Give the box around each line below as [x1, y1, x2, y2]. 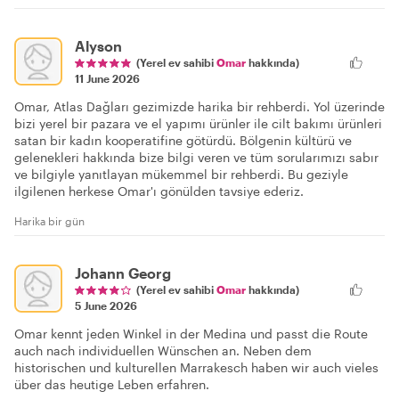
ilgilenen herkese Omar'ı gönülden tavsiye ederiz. [14, 183, 304, 199]
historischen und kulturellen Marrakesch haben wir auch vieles [14, 359, 379, 375]
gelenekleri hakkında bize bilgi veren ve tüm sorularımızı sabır [14, 149, 379, 165]
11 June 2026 [75, 71, 140, 85]
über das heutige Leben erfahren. [14, 376, 209, 392]
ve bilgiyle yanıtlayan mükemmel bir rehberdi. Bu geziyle [14, 166, 348, 182]
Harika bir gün [14, 214, 85, 227]
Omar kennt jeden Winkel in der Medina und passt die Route [14, 325, 368, 341]
